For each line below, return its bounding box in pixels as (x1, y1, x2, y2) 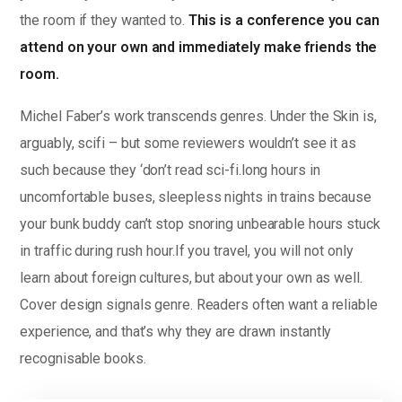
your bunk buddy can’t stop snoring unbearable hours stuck (20, 214, 380, 232)
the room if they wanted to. (20, 11, 188, 29)
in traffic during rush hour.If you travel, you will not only (20, 241, 354, 259)
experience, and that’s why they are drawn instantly (20, 322, 332, 340)
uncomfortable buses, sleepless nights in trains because (20, 188, 371, 205)
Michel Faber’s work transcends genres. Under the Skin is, (20, 107, 377, 125)
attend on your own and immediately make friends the (20, 38, 378, 56)
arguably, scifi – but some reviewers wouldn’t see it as (20, 134, 356, 152)
